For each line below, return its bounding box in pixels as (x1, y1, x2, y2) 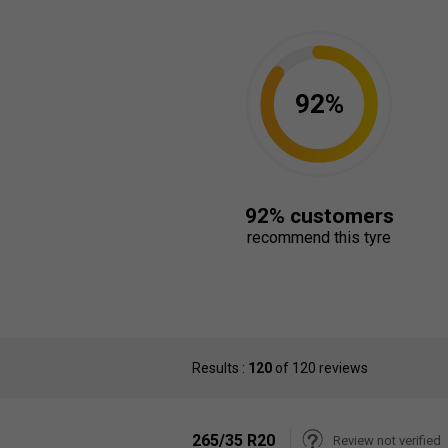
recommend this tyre (247, 227, 391, 247)
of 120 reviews (272, 360, 368, 376)
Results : (192, 360, 248, 376)
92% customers (244, 203, 394, 228)
